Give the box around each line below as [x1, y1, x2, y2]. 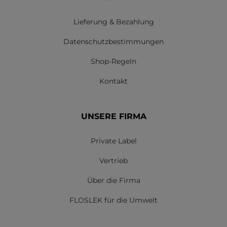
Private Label [90, 136, 137, 145]
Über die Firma [87, 176, 140, 185]
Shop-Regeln [91, 57, 136, 66]
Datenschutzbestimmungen [63, 37, 164, 46]
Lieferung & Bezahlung [73, 17, 154, 26]
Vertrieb [99, 156, 128, 165]
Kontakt [99, 77, 128, 86]
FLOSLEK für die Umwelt [69, 196, 158, 205]
